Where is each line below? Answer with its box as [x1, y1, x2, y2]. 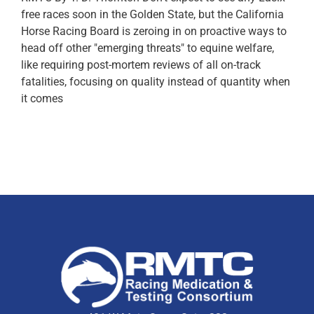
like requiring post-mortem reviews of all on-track [21, 57, 261, 71]
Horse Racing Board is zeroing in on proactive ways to [21, 24, 287, 38]
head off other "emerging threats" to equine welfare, [21, 41, 274, 55]
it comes [21, 91, 63, 105]
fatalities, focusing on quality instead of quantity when [21, 74, 290, 88]
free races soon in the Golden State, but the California [21, 7, 284, 21]
